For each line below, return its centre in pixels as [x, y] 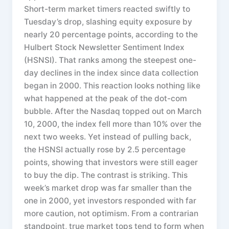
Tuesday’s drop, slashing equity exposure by [108, 21]
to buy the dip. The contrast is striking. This [106, 175]
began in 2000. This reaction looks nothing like [112, 85]
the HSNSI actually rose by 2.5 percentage [105, 149]
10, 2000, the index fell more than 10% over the [113, 124]
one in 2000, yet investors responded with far [110, 200]
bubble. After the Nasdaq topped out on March [113, 111]
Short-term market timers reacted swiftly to [107, 9]
